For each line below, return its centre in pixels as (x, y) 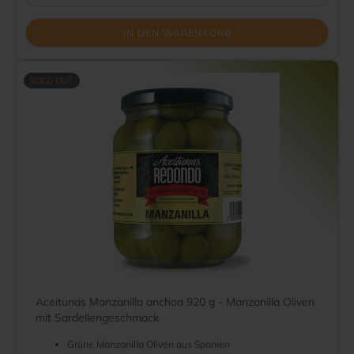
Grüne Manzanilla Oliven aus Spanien (149, 344)
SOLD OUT (52, 81)
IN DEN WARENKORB (177, 33)
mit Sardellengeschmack (97, 318)
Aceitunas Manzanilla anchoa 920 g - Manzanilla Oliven (175, 302)
